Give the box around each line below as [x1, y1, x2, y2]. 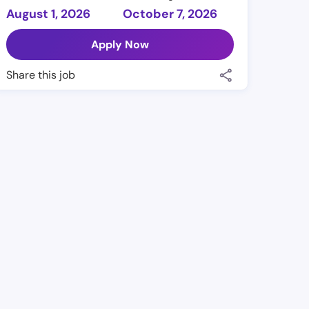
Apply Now [91, 37, 150, 52]
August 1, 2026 [6, 6, 91, 22]
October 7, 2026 [123, 6, 218, 22]
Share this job [6, 68, 76, 83]
